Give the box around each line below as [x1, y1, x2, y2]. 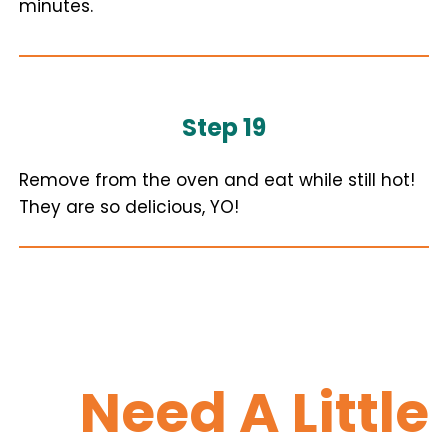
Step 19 [182, 111, 266, 144]
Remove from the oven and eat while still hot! [19, 168, 415, 192]
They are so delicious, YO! [19, 195, 239, 219]
